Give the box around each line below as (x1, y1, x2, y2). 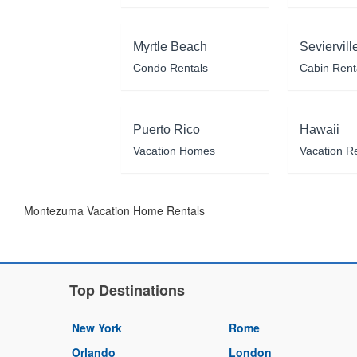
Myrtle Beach (132, 39, 207, 53)
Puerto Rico (132, 122, 200, 136)
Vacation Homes (132, 143, 215, 157)
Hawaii (299, 122, 339, 136)
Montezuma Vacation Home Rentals (24, 202, 205, 218)
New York (72, 319, 122, 335)
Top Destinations (69, 279, 185, 300)
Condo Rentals (132, 61, 208, 74)
